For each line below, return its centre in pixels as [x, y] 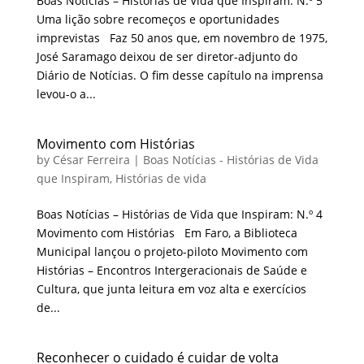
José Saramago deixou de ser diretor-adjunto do [167, 56]
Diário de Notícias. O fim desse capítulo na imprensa [180, 75]
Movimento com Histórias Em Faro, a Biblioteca [167, 232]
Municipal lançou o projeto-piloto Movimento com [172, 251]
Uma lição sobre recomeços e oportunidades [158, 19]
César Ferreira [91, 159]
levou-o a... [66, 93]
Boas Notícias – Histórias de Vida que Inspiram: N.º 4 [179, 214]
